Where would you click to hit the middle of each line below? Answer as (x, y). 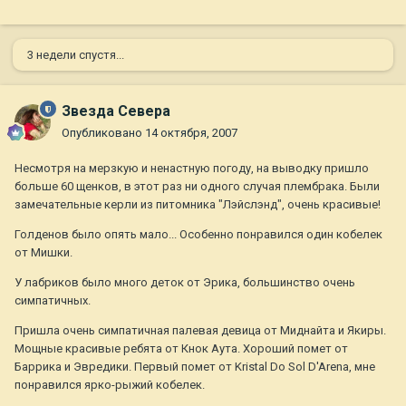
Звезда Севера (116, 111)
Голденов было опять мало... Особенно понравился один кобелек (198, 235)
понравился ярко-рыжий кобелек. (110, 385)
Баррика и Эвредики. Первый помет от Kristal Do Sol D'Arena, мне (195, 367)
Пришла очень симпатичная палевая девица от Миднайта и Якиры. (200, 331)
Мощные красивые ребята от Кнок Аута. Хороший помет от (181, 349)
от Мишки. (43, 253)
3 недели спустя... (76, 55)
